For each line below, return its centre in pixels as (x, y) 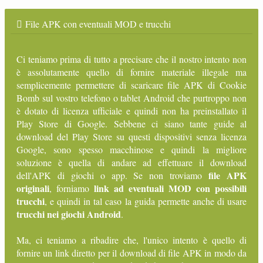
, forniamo (72, 188)
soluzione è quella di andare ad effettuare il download (131, 162)
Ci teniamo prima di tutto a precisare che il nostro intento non (131, 59)
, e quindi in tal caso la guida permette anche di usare (146, 201)
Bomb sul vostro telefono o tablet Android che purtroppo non (131, 98)
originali (33, 188)
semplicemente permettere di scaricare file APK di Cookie (131, 85)
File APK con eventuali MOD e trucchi (98, 24)
